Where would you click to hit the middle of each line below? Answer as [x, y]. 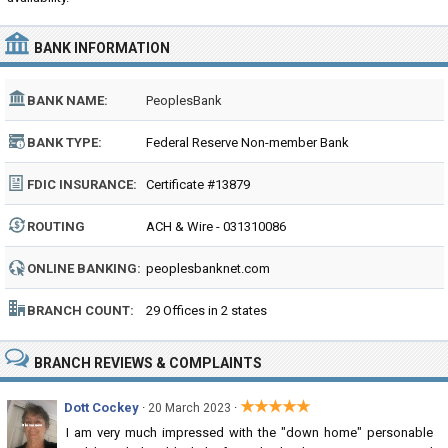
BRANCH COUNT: [80, 310]
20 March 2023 [189, 408]
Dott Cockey [101, 407]
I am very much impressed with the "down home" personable [249, 432]
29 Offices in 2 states [206, 310]
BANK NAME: [67, 100]
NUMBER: [56, 250]
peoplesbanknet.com [208, 268]
